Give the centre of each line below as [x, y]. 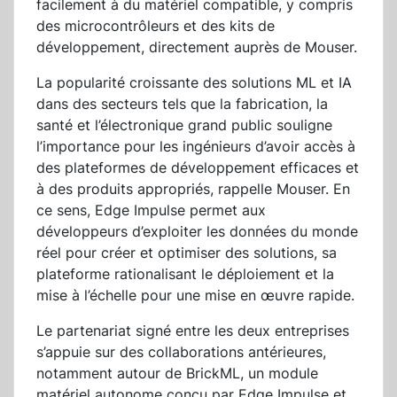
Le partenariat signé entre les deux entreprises [193, 331]
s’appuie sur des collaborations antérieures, [181, 352]
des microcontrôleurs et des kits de [156, 26]
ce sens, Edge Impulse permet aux [151, 210]
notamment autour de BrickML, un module [177, 374]
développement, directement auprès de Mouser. [197, 47]
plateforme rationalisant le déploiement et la [185, 274]
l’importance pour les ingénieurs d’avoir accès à [196, 147]
